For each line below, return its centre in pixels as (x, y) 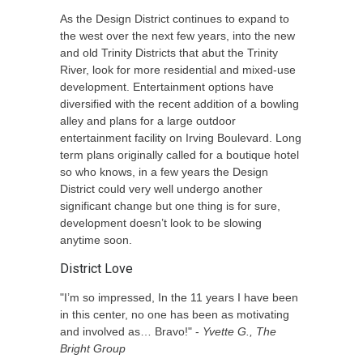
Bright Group (93, 348)
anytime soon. (96, 240)
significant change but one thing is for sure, (170, 206)
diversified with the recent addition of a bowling (179, 104)
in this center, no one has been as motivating (175, 314)
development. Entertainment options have (167, 87)
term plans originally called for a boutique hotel (179, 155)
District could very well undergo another (161, 189)
